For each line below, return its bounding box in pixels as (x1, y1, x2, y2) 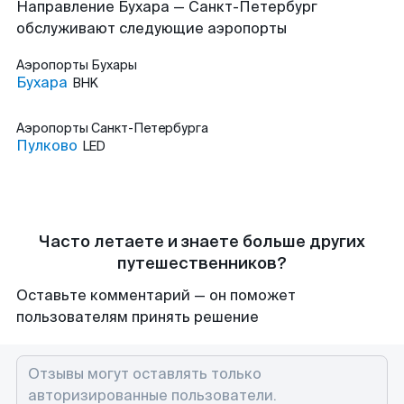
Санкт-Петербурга (91, 120, 208, 136)
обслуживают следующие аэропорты (16, 19, 287, 38)
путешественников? (117, 252, 287, 274)
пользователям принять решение (16, 308, 259, 326)
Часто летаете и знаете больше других (39, 231, 365, 252)
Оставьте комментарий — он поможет (16, 286, 296, 305)
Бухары (91, 57, 137, 73)
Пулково (16, 136, 78, 155)
